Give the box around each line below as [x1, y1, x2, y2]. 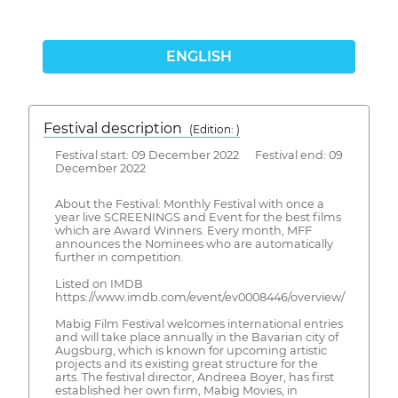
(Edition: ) [189, 123, 240, 136]
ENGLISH [166, 48, 232, 65]
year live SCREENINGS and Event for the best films [54, 211, 341, 225]
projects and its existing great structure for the [54, 357, 318, 371]
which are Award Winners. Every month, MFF [54, 224, 312, 238]
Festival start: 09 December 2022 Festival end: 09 [54, 147, 343, 162]
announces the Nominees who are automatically [54, 237, 333, 251]
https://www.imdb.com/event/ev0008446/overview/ [54, 291, 345, 305]
